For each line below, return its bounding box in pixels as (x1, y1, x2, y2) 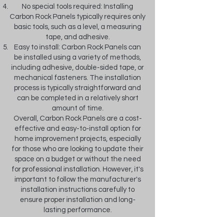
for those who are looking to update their (12, 145, 143, 153)
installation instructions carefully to (20, 186, 135, 193)
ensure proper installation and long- (19, 196, 136, 203)
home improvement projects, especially (14, 135, 141, 142)
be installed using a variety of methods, (14, 54, 141, 61)
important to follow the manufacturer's (14, 176, 141, 183)
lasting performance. (43, 206, 112, 214)
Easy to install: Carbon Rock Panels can (14, 44, 141, 51)
